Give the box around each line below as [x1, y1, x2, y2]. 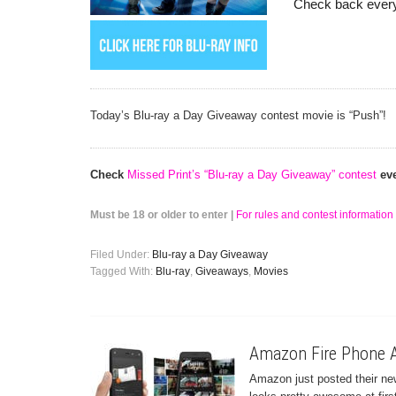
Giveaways [195, 265, 248, 278]
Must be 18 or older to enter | [90, 209, 236, 221]
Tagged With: [90, 265, 156, 278]
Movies [254, 265, 288, 278]
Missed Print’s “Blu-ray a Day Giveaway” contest [127, 168, 377, 181]
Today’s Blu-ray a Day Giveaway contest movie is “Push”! [90, 109, 386, 122]
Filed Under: [90, 248, 152, 261]
